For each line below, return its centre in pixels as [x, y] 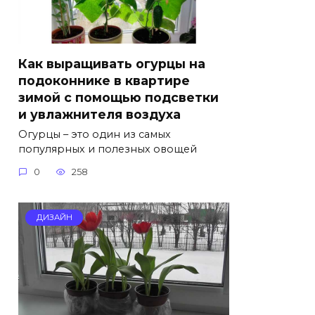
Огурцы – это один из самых [95, 135]
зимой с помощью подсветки [118, 97]
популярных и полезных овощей [108, 149]
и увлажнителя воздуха [99, 114]
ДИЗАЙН [54, 218]
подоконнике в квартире [104, 80]
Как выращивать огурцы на [112, 63]
